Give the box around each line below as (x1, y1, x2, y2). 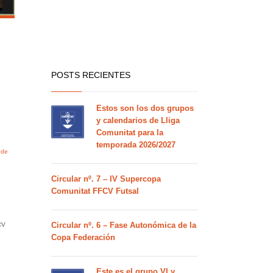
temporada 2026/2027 (96, 140, 175, 149)
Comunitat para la (96, 128, 163, 137)
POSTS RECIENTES (51, 70, 130, 80)
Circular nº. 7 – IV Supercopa (51, 174, 161, 183)
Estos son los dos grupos (96, 104, 194, 113)
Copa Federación (51, 233, 115, 242)
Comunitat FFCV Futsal (51, 186, 139, 196)
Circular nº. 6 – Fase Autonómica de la (51, 221, 196, 230)
